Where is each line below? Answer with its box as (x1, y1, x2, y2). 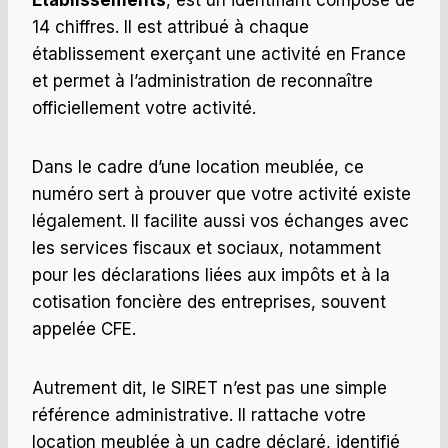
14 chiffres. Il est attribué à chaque (32, 17, 309, 38)
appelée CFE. (32, 319, 136, 340)
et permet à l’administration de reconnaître (32, 71, 373, 92)
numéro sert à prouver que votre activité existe (32, 184, 411, 205)
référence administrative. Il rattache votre (32, 405, 366, 426)
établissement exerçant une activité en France (32, 44, 406, 65)
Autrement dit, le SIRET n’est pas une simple (32, 378, 387, 399)
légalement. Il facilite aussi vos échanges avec (32, 211, 409, 232)
